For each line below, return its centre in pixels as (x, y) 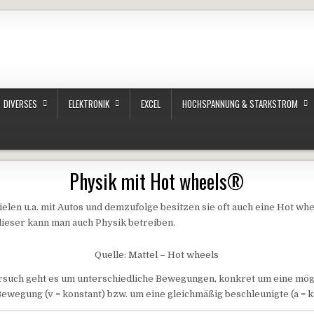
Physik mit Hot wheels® (157, 182)
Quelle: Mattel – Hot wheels (157, 255)
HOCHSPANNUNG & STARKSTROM (240, 104)
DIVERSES (20, 104)
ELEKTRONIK (89, 104)
